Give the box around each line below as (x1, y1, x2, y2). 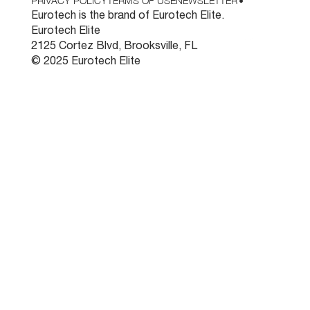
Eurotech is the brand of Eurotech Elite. (30, 8, 224, 21)
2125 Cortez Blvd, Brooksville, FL (30, 38, 197, 51)
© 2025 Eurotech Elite (30, 53, 140, 66)
